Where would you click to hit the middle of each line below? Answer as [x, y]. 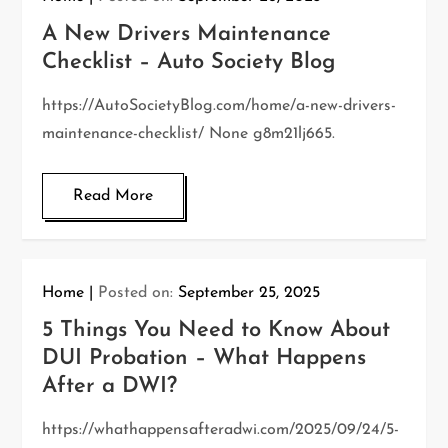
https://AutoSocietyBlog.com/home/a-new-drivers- [219, 106]
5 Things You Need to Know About [216, 330]
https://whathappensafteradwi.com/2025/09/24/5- [221, 430]
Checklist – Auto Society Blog [189, 62]
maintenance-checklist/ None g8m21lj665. [189, 134]
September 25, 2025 [249, 293]
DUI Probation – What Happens [204, 358]
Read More [113, 196]
